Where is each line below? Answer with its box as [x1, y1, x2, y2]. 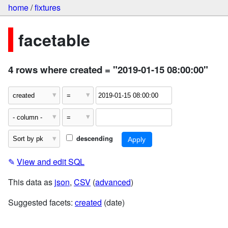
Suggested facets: [8, 196, 75, 209]
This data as [8, 176, 54, 188]
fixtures [35, 2, 61, 14]
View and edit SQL [17, 156, 84, 168]
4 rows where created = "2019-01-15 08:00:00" [8, 63, 208, 77]
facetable [18, 27, 90, 51]
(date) [102, 196, 125, 209]
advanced [95, 176, 131, 188]
